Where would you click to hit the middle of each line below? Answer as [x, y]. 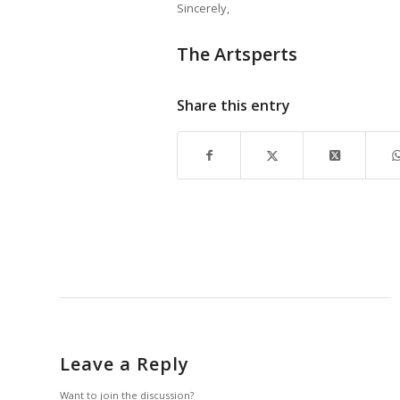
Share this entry [233, 106]
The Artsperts [237, 54]
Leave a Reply [125, 364]
